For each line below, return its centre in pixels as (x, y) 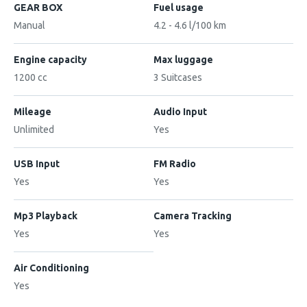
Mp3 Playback (46, 216)
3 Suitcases (178, 77)
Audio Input (180, 111)
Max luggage (183, 59)
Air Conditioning (51, 268)
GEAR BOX (38, 7)
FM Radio (175, 163)
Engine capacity (50, 59)
